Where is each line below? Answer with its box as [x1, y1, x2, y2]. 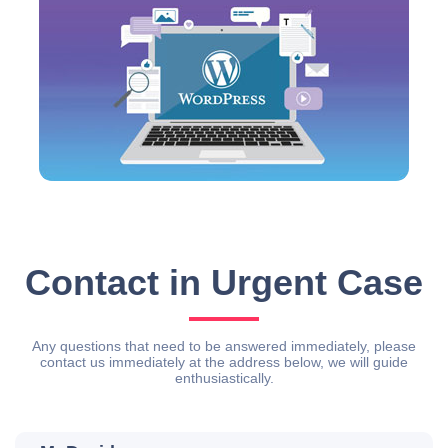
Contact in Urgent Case [25, 262, 423, 304]
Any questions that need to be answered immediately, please [32, 338, 416, 355]
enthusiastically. [174, 370, 274, 387]
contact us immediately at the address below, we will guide [40, 354, 408, 371]
